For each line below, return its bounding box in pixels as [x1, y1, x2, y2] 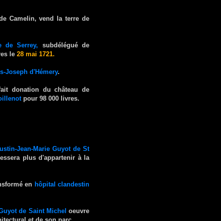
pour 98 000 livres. [21, 94, 79, 102]
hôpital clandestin [34, 180, 90, 188]
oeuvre [66, 207, 90, 215]
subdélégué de [38, 41, 90, 49]
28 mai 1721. [17, 50, 55, 58]
